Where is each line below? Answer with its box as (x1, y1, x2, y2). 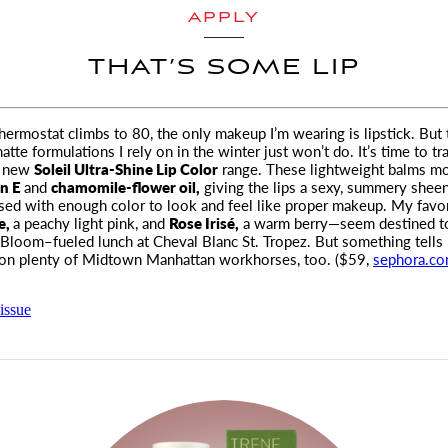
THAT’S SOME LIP (88, 54, 360, 82)
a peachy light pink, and (13, 212, 169, 233)
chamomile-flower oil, (51, 176, 200, 197)
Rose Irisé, (169, 212, 239, 233)
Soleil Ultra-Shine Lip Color (34, 158, 218, 179)
